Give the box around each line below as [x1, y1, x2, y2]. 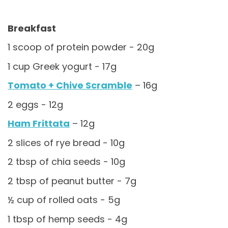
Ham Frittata [8, 117, 70, 130]
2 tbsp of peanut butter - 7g [8, 174, 136, 187]
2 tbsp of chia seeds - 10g [8, 155, 125, 168]
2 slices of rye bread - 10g [8, 136, 125, 149]
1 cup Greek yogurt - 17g [8, 60, 117, 73]
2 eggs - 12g [8, 98, 63, 111]
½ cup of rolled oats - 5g [8, 193, 120, 207]
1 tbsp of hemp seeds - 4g [8, 212, 127, 225]
